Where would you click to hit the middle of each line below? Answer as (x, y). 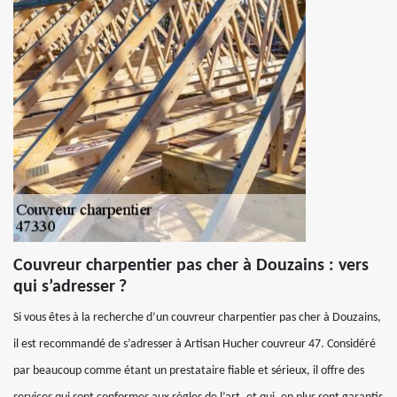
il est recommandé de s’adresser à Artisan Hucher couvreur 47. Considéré (195, 344)
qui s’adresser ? (70, 287)
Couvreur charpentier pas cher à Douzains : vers (191, 266)
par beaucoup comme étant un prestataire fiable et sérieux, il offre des (189, 371)
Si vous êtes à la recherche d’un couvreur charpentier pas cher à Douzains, (197, 318)
